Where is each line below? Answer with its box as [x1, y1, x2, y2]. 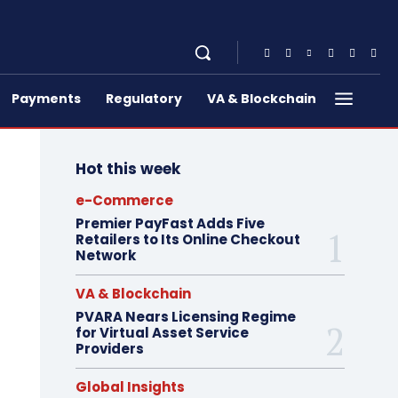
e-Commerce [75, 191, 173, 210]
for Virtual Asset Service [75, 323, 249, 342]
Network [75, 246, 136, 265]
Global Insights [75, 378, 185, 396]
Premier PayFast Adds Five [75, 214, 265, 233]
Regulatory [106, 90, 182, 107]
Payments [12, 90, 81, 107]
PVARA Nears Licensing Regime [75, 307, 296, 326]
